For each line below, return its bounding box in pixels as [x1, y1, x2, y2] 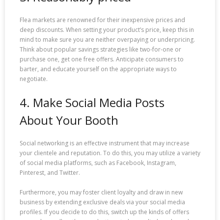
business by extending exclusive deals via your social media [20, 198, 185, 207]
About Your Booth [20, 111, 118, 128]
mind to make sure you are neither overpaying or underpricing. [20, 35, 195, 44]
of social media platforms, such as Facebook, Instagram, [20, 159, 176, 167]
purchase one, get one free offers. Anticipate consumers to [20, 55, 184, 63]
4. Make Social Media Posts [20, 94, 165, 110]
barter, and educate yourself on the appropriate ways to [20, 64, 177, 73]
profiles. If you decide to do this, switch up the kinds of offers [20, 208, 189, 217]
